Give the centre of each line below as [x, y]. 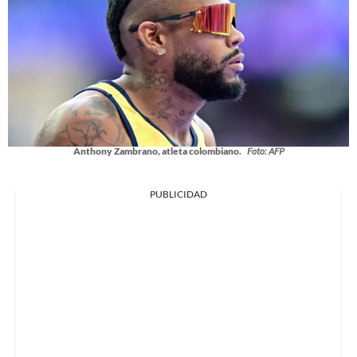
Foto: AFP [265, 151]
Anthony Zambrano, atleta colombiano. [158, 151]
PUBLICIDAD [178, 194]
